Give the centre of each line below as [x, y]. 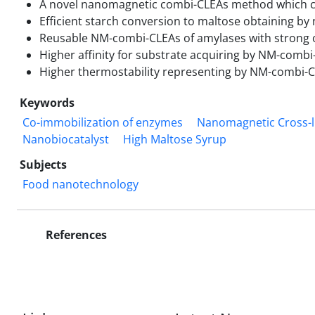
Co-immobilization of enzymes [103, 122]
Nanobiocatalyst [66, 139]
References [75, 234]
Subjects [43, 164]
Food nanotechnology [81, 184]
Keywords [47, 102]
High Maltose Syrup [175, 139]
